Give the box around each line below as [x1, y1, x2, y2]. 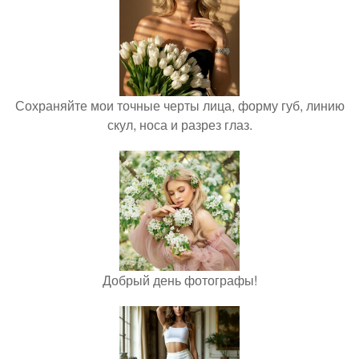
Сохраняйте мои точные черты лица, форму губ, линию [14, 96, 345, 115]
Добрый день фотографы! [102, 271, 257, 290]
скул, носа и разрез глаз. [107, 115, 252, 135]
